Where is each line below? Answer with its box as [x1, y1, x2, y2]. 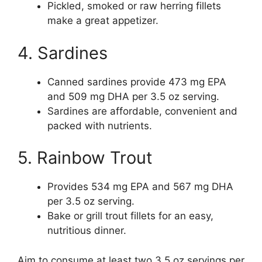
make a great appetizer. [47, 15, 158, 27]
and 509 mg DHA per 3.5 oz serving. [47, 90, 219, 102]
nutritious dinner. [47, 225, 126, 237]
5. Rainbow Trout [18, 147, 153, 168]
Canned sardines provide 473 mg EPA [47, 75, 226, 88]
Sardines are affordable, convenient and [47, 105, 237, 117]
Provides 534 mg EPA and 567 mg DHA [47, 181, 233, 193]
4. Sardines [18, 42, 108, 63]
